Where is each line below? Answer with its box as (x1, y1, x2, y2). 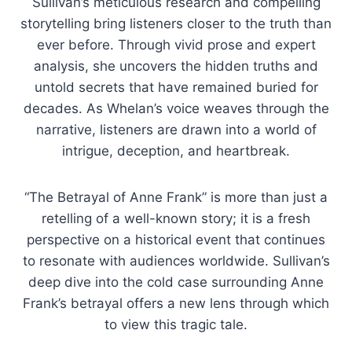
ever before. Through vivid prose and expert (36, 36, 316, 53)
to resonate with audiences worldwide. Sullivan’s (22, 252, 330, 269)
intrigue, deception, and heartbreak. (62, 142, 290, 159)
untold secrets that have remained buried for (34, 79, 318, 95)
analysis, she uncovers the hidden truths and (34, 57, 318, 74)
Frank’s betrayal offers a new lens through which (23, 295, 329, 311)
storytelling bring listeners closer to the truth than (20, 15, 332, 31)
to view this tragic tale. (104, 316, 247, 332)
